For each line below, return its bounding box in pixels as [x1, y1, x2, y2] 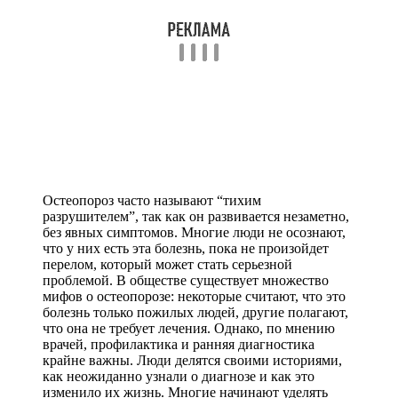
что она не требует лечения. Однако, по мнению [43, 320, 335, 336]
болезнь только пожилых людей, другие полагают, [43, 304, 348, 320]
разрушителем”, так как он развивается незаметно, [43, 208, 349, 224]
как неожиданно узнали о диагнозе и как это [43, 368, 314, 384]
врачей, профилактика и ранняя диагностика [43, 336, 314, 352]
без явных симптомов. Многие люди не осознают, [43, 224, 346, 240]
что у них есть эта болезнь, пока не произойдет [43, 240, 329, 256]
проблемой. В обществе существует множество [43, 272, 329, 288]
